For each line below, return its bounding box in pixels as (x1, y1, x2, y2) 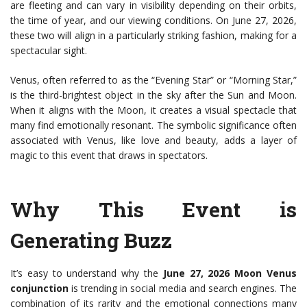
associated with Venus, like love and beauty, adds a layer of (10, 134, 297, 147)
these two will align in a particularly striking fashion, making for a (10, 29, 297, 42)
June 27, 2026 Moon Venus (162, 267, 297, 280)
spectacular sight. (10, 44, 87, 58)
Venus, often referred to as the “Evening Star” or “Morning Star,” (10, 73, 297, 87)
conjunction (10, 282, 69, 295)
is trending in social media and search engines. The (69, 282, 297, 295)
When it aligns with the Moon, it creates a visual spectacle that (10, 103, 297, 117)
